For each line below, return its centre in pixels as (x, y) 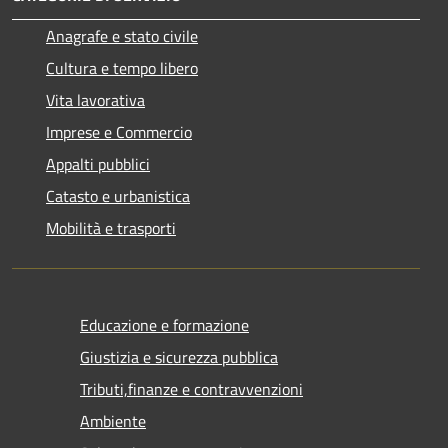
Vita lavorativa (95, 99)
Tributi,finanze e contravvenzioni (191, 388)
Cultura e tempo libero (122, 67)
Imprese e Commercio (119, 131)
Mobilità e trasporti (111, 227)
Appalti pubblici (98, 163)
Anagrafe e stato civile (122, 35)
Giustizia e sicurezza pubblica (179, 356)
